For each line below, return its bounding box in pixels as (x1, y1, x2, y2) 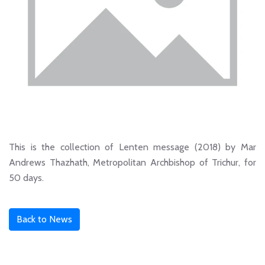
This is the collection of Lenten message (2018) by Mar (9, 141, 256, 153)
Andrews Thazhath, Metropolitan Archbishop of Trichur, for (9, 156, 256, 168)
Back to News (17, 213, 72, 225)
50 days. (9, 172, 44, 183)
